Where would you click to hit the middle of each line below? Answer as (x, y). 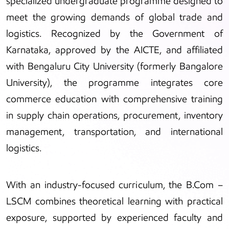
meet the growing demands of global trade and (114, 17)
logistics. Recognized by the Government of (114, 34)
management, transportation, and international (114, 132)
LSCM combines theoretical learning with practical (114, 201)
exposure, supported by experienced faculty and (114, 218)
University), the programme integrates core (114, 83)
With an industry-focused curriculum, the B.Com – (114, 185)
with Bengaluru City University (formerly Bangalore (114, 66)
